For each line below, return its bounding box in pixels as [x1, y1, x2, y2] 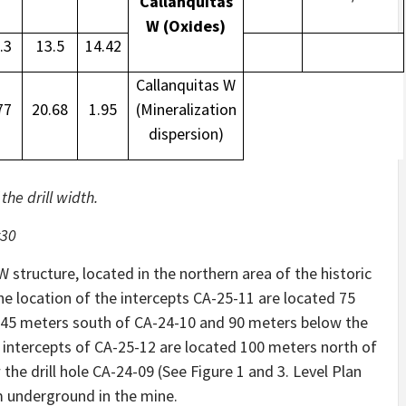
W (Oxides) [146, 15, 226, 37]
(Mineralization [135, 99, 237, 121]
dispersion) [148, 123, 224, 145]
